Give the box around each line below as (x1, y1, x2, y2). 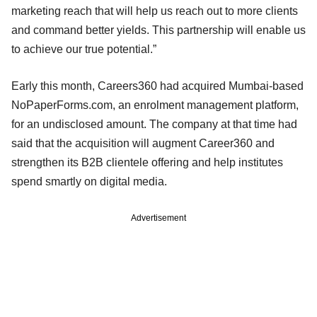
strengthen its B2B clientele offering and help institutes (11, 156, 283, 168)
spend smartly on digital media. (11, 175, 167, 188)
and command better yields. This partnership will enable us (11, 23, 306, 36)
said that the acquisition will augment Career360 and (11, 137, 275, 149)
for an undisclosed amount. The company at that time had (11, 117, 297, 130)
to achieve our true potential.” (11, 42, 156, 55)
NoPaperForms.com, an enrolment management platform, (11, 98, 299, 111)
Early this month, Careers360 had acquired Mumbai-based (11, 79, 304, 92)
